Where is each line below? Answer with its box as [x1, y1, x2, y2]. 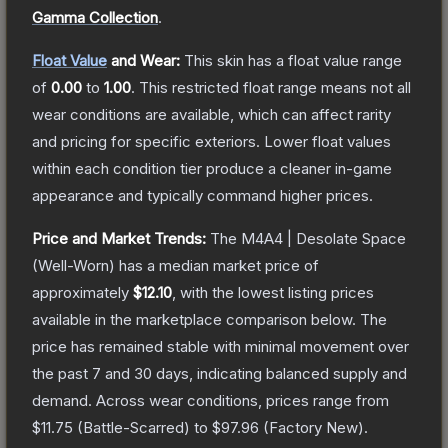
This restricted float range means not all [139, 77, 411, 97]
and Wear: [107, 50, 180, 70]
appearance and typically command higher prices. [32, 185, 373, 205]
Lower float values [264, 131, 391, 151]
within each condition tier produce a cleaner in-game [32, 158, 392, 178]
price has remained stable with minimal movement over [32, 336, 409, 356]
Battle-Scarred [83, 417, 184, 437]
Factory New [269, 417, 358, 437]
